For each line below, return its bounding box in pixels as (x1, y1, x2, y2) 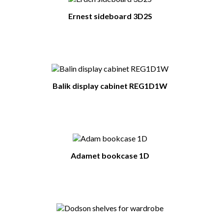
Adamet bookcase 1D (71, 151, 149, 161)
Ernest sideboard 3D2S (68, 11, 152, 21)
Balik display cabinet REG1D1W (53, 81, 167, 91)
